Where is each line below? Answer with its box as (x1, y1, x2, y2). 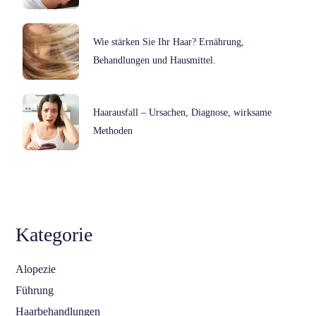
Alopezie (16, 262, 56, 275)
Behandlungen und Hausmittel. (93, 54, 217, 66)
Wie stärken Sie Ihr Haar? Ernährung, (93, 36, 245, 47)
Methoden (93, 125, 133, 136)
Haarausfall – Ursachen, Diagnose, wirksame (93, 107, 272, 118)
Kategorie (16, 223, 93, 245)
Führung (16, 284, 54, 296)
